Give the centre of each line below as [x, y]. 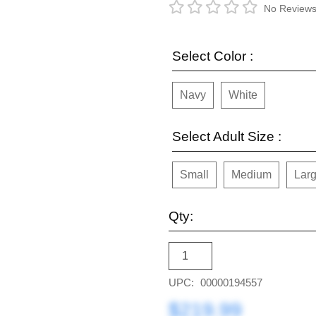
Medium [251, 175]
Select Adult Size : [227, 136]
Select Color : [213, 56]
